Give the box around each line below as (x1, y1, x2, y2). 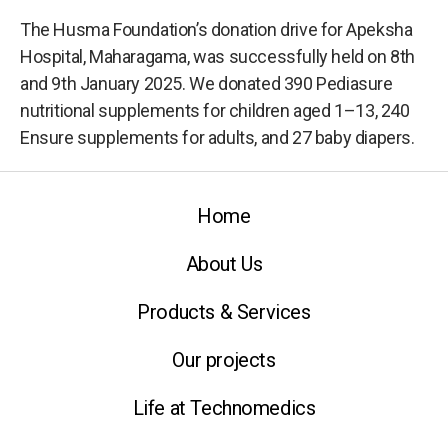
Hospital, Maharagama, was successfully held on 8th (20, 46, 416, 67)
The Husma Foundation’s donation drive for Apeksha (20, 19, 413, 40)
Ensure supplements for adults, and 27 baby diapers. (20, 127, 415, 148)
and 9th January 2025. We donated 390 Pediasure (20, 73, 393, 94)
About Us (185, 252, 263, 276)
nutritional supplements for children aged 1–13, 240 (20, 100, 410, 121)
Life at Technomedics (132, 396, 316, 420)
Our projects (172, 348, 276, 372)
